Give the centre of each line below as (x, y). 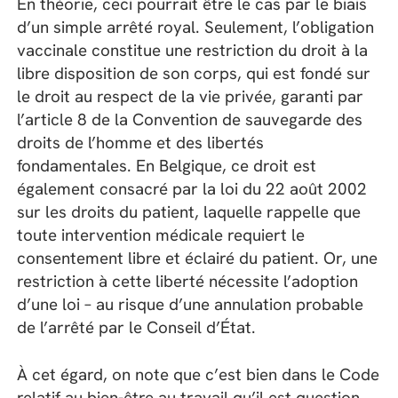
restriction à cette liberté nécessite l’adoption (188, 282)
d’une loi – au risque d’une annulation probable (191, 305)
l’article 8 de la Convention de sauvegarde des (190, 120)
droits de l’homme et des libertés (141, 143)
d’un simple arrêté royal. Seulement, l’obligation (196, 28)
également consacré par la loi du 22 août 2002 (192, 189)
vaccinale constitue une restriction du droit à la (193, 51)
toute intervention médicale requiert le (161, 235)
